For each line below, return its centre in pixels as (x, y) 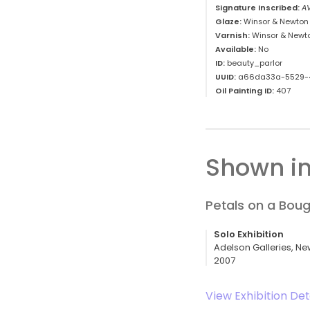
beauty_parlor (254, 63)
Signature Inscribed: (258, 8)
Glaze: (228, 21)
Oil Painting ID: (245, 91)
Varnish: (232, 35)
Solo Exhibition (249, 234)
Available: (236, 49)
